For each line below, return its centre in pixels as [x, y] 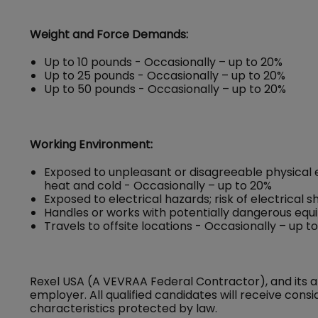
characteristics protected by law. [124, 308]
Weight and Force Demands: [109, 34]
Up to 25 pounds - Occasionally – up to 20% [165, 76]
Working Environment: [91, 144]
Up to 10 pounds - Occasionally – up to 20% [163, 62]
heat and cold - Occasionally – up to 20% [158, 186]
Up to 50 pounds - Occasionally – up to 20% [165, 89]
